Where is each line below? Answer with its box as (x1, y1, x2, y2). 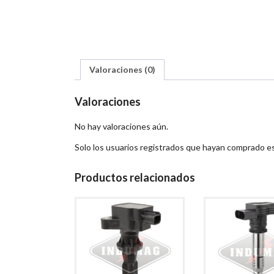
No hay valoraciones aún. (75, 120, 168, 131)
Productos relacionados (75, 170, 195, 184)
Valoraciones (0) (89, 64, 155, 75)
